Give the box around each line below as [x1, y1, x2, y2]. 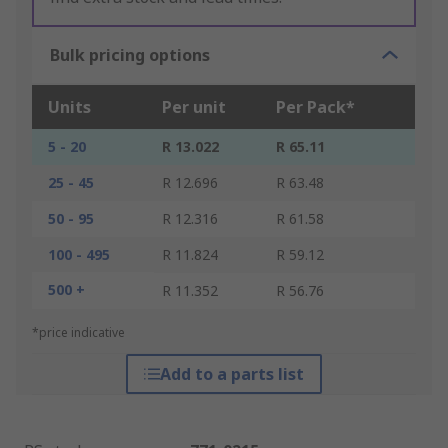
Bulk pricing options [50, 44, 210, 67]
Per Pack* [276, 96, 355, 119]
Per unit [162, 96, 226, 119]
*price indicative [32, 324, 125, 342]
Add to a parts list [159, 363, 304, 386]
